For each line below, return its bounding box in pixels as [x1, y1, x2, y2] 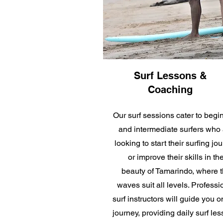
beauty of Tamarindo [121, 166, 192, 176]
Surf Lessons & [134, 70, 207, 82]
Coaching [148, 84, 193, 96]
